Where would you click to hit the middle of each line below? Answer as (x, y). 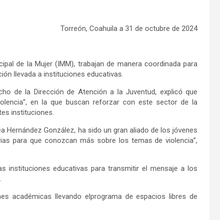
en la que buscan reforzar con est (90, 102)
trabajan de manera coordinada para (138, 64)
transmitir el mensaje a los (151, 168)
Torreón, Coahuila (89, 28)
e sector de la (173, 102)
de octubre (152, 28)
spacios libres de (169, 196)
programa (106, 196)
